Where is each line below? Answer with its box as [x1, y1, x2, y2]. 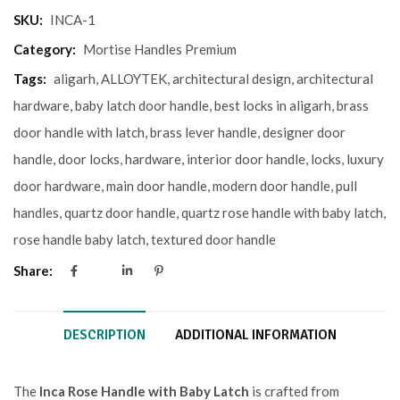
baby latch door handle [75, 97, 209, 113]
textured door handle [151, 231, 276, 247]
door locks [58, 151, 120, 167]
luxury [346, 151, 384, 167]
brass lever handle [150, 124, 257, 140]
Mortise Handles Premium [83, 41, 237, 57]
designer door [262, 124, 346, 140]
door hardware [13, 178, 101, 194]
